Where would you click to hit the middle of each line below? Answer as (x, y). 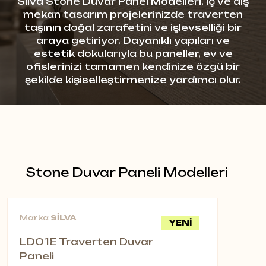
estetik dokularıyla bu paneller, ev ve (133, 54)
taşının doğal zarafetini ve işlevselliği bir (133, 28)
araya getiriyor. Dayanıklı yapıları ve (133, 41)
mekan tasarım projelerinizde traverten (133, 15)
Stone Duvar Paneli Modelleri (127, 172)
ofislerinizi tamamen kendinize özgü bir (133, 67)
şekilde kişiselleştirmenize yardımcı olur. (133, 80)
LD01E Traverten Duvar (86, 242)
